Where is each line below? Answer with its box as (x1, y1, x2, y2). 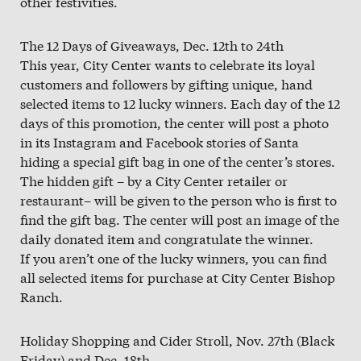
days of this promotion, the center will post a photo (20, 113, 329, 132)
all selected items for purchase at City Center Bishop (20, 268, 335, 287)
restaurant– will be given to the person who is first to (20, 190, 337, 210)
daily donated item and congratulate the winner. (20, 229, 313, 248)
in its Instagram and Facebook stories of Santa (20, 132, 299, 151)
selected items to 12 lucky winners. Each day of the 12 (20, 93, 340, 113)
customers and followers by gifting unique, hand (20, 74, 313, 93)
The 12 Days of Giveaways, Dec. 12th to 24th (20, 35, 284, 55)
